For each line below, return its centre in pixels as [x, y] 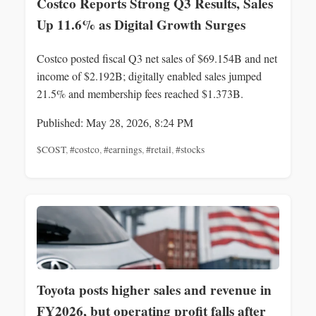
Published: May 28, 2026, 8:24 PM [115, 122]
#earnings [123, 149]
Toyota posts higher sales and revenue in [154, 290]
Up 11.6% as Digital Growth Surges [141, 25]
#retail [159, 149]
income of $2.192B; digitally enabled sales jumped [149, 75]
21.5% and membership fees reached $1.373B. [140, 93]
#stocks [190, 149]
